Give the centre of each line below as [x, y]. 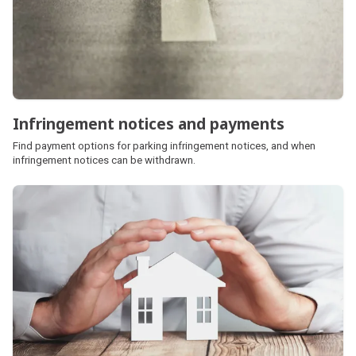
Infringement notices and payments [149, 123]
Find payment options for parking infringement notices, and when [164, 145]
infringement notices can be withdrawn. [104, 160]
